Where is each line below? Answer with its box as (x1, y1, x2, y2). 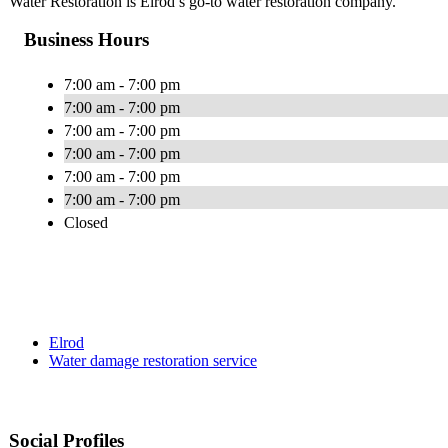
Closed (64, 214, 108, 232)
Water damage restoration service (49, 352, 257, 370)
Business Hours (24, 29, 149, 51)
